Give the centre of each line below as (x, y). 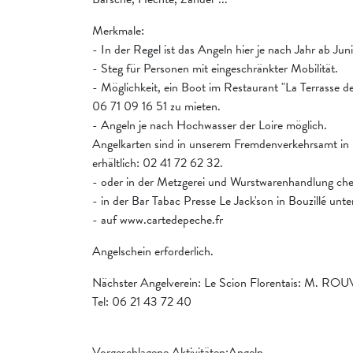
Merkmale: (118, 31)
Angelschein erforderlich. (153, 252)
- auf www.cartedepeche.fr (158, 220)
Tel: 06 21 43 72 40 (142, 302)
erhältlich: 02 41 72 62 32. (158, 163)
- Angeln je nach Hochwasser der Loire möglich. (210, 126)
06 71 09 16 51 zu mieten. (156, 107)
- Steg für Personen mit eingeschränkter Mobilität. (215, 69)
